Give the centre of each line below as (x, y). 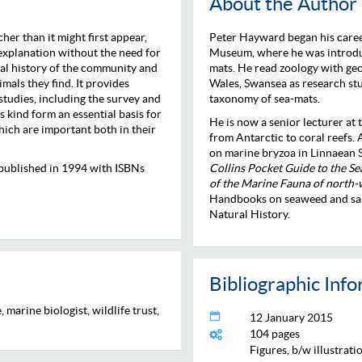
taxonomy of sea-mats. (265, 98)
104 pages (275, 333)
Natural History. (250, 214)
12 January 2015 (291, 317)
